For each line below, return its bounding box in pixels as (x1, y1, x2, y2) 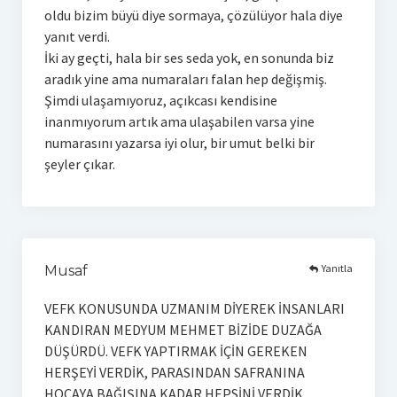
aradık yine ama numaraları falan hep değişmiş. (43, 69, 327, 88)
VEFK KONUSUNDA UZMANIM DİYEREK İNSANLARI (43, 299, 345, 317)
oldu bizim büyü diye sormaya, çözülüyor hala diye (43, 5, 343, 24)
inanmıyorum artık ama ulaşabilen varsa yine (43, 112, 315, 130)
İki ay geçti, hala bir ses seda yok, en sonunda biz (43, 48, 334, 66)
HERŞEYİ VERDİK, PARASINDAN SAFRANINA (43, 362, 305, 381)
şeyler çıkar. (43, 154, 115, 173)
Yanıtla (322, 261, 354, 276)
